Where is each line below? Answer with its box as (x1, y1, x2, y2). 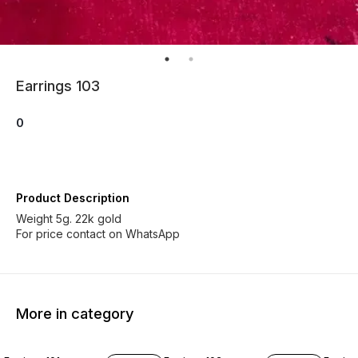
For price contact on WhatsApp (16, 227, 180, 241)
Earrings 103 (16, 78, 100, 94)
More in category (16, 304, 134, 323)
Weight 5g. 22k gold (16, 212, 121, 225)
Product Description (16, 191, 129, 205)
